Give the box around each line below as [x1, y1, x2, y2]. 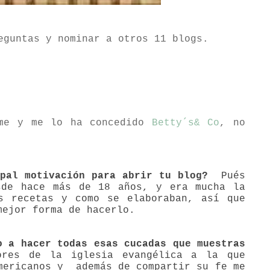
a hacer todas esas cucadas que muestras [2, 239, 245, 250]
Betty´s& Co [151, 117, 220, 128]
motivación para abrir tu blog [24, 171, 202, 182]
